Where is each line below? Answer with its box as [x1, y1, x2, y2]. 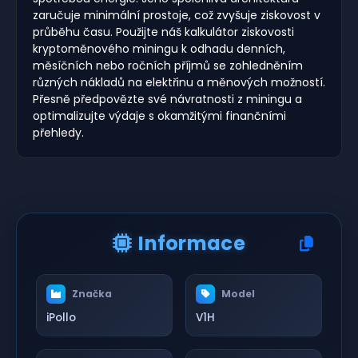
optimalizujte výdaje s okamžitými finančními [33, 107, 286, 124]
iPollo [46, 309, 76, 325]
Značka [72, 286, 112, 300]
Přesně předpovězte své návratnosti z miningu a [33, 90, 302, 107]
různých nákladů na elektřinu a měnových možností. [33, 74, 325, 90]
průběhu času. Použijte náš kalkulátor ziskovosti [33, 23, 294, 40]
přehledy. [33, 124, 84, 141]
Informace [138, 229, 245, 257]
